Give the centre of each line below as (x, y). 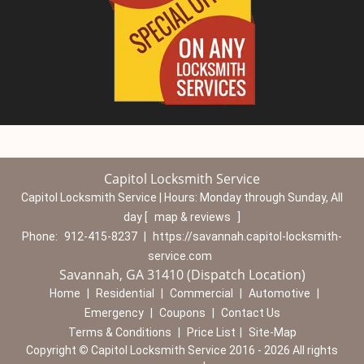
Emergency (114, 313)
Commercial (201, 293)
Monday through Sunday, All (271, 197)
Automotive (279, 293)
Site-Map (272, 332)
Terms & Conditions (119, 332)
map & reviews (194, 217)
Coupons (182, 313)
